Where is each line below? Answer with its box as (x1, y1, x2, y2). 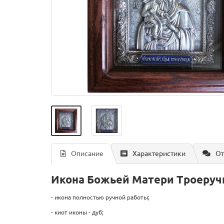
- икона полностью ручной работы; (51, 194, 149, 200)
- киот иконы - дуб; (51, 209, 103, 215)
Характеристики (132, 149, 185, 157)
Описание (71, 149, 103, 157)
